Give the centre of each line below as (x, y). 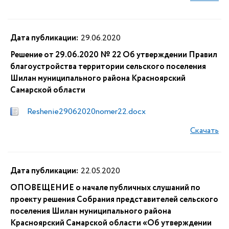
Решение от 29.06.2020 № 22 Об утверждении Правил (114, 55)
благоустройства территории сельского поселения (108, 67)
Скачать (204, 131)
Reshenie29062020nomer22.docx (86, 112)
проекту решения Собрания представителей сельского (114, 200)
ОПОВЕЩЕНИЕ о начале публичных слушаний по (105, 188)
